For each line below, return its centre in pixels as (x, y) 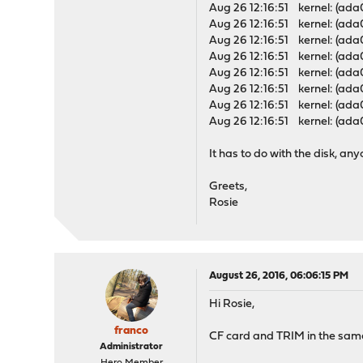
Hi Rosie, (232, 304)
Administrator (132, 347)
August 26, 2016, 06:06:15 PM (279, 276)
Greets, (228, 187)
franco (132, 331)
